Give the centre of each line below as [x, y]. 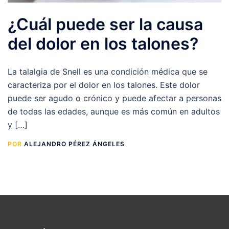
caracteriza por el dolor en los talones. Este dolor [104, 85]
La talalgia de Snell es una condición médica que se [108, 72]
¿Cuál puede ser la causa [105, 25]
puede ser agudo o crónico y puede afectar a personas [114, 98]
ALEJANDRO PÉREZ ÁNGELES [74, 144]
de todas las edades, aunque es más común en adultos [114, 112]
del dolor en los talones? [103, 44]
